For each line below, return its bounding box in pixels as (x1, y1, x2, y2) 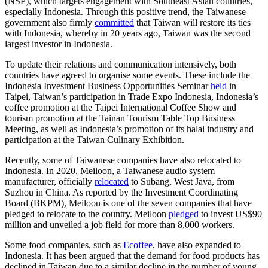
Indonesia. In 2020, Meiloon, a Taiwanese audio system (5, 165, 215, 176)
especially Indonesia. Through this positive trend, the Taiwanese (5, 6, 246, 17)
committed (95, 17, 134, 28)
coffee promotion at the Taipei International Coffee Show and (5, 102, 236, 112)
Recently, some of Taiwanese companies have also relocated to (5, 154, 241, 165)
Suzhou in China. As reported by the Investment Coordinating (5, 187, 238, 197)
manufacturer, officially (5, 176, 95, 187)
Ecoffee (123, 239, 153, 250)
